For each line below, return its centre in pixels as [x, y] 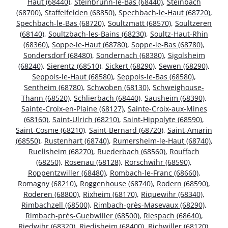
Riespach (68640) [172, 215]
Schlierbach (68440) [107, 98]
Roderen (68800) [51, 194]
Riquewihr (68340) [172, 194]
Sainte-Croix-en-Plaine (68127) [72, 108]
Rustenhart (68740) [76, 140]
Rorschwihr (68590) [157, 162]
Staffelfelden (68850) [79, 12]
